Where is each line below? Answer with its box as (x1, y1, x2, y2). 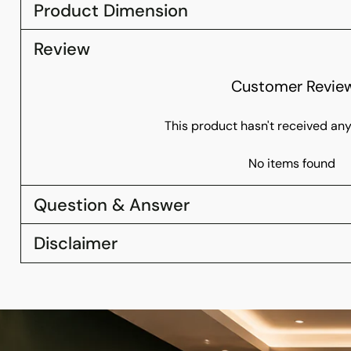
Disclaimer (33, 231, 118, 255)
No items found (248, 154, 336, 172)
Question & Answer (33, 193, 190, 216)
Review (33, 37, 90, 60)
